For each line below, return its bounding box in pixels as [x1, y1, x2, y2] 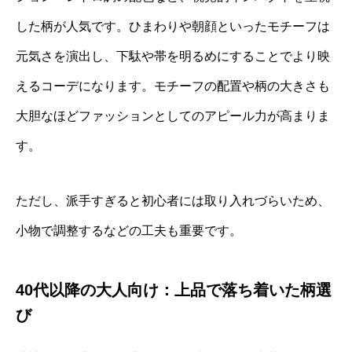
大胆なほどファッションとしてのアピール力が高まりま [16, 109, 330, 123]
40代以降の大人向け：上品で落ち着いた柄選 [16, 281, 332, 299]
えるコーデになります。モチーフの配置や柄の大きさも [16, 79, 330, 93]
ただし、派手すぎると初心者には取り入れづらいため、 [16, 194, 330, 208]
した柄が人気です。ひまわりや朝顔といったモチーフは [16, 20, 330, 34]
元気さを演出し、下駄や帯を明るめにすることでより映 [16, 49, 330, 64]
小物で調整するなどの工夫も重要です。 [16, 224, 242, 238]
